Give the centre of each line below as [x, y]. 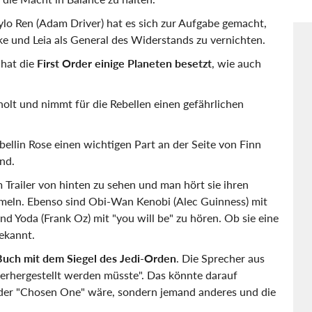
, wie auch [236, 63]
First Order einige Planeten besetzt [124, 63]
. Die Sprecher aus [220, 258]
